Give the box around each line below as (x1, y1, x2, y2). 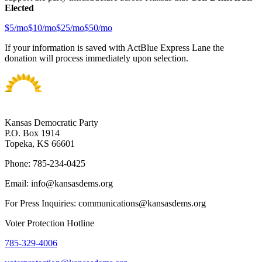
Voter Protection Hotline (5, 218, 94, 228)
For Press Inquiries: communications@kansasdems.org (5, 198, 206, 208)
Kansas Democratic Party (5, 117, 98, 127)
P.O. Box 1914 (5, 127, 60, 138)
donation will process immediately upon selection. (5, 53, 188, 63)
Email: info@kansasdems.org (5, 178, 113, 188)
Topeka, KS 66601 (5, 138, 75, 149)
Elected (5, 2, 34, 13)
